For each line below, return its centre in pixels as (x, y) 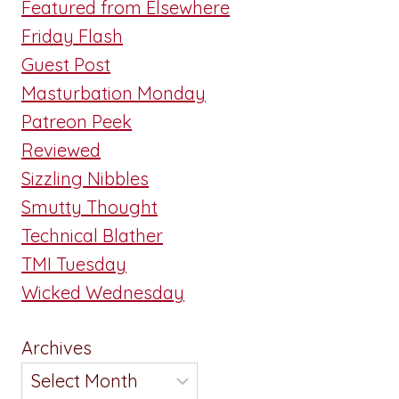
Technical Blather (92, 235)
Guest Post (66, 64)
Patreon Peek (77, 121)
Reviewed (61, 150)
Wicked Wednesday (103, 292)
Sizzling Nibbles (85, 178)
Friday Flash (72, 36)
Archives (57, 347)
